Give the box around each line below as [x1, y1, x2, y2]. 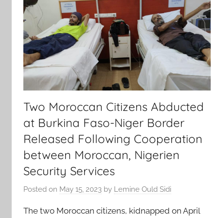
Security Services [23, 163, 115, 179]
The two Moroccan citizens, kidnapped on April [23, 205, 200, 216]
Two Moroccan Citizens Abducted [23, 99, 204, 114]
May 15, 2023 [59, 184, 102, 194]
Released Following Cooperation [23, 131, 202, 146]
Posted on [23, 184, 59, 194]
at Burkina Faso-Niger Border [23, 115, 184, 130]
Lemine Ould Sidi [114, 184, 171, 194]
